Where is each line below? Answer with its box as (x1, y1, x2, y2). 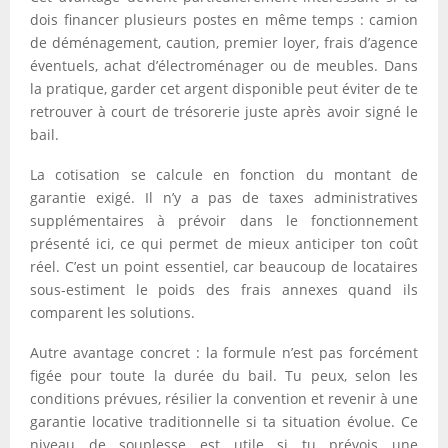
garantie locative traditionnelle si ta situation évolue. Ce (30, 412, 418, 431)
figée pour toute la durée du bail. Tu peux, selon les (30, 366, 418, 385)
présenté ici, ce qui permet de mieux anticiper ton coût (30, 234, 418, 253)
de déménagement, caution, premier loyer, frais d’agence (30, 33, 418, 52)
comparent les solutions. (30, 303, 195, 322)
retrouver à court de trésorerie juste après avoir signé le (30, 102, 418, 121)
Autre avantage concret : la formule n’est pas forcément (30, 343, 418, 362)
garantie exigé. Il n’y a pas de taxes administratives (30, 188, 418, 207)
